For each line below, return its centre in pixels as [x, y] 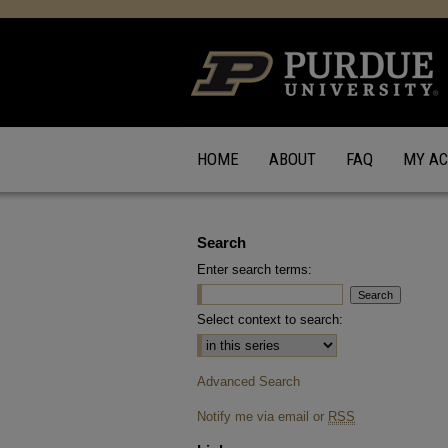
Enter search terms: [254, 269]
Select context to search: [270, 319]
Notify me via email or [262, 416]
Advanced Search [248, 381]
